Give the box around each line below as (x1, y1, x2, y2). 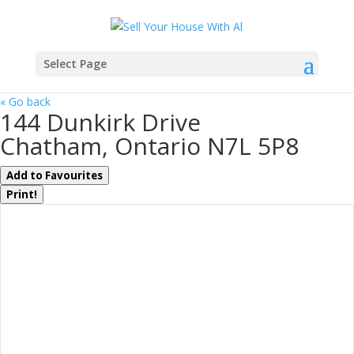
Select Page (43, 55, 107, 71)
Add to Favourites (6, 168, 103, 183)
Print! (6, 186, 37, 201)
